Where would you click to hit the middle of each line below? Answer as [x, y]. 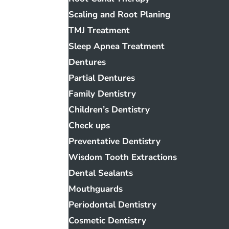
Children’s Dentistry [109, 110]
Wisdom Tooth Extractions [123, 157]
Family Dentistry [102, 94]
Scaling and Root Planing [120, 15]
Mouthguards [96, 189]
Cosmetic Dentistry [108, 221]
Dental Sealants [101, 173]
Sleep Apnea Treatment [117, 46]
